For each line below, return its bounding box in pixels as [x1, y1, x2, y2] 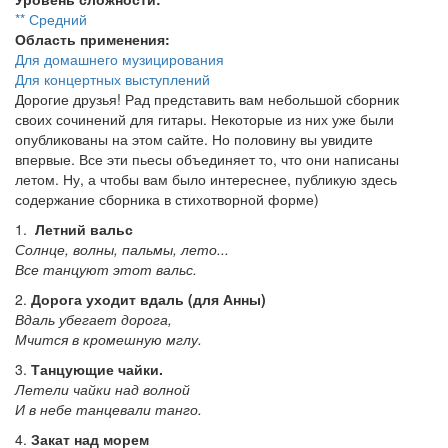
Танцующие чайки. [31, 359, 163, 379]
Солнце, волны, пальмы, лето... [15, 239, 229, 259]
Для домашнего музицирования [15, 49, 224, 69]
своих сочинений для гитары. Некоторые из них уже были [15, 109, 394, 129]
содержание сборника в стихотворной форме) [15, 189, 319, 209]
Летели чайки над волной [15, 379, 190, 399]
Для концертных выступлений [15, 69, 210, 89]
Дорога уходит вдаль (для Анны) [31, 289, 266, 309]
